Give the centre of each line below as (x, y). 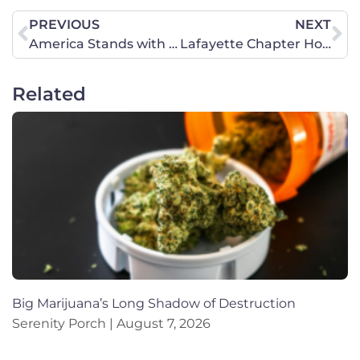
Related (49, 94)
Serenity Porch (61, 323)
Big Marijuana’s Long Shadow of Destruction (154, 303)
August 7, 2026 (162, 323)
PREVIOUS (64, 24)
